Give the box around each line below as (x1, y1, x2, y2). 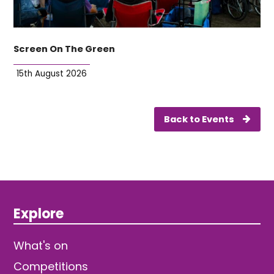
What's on (13, 238, 68, 254)
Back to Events (164, 113, 237, 126)
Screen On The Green (13, 43, 116, 56)
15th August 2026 (17, 68, 87, 80)
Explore (13, 204, 64, 224)
